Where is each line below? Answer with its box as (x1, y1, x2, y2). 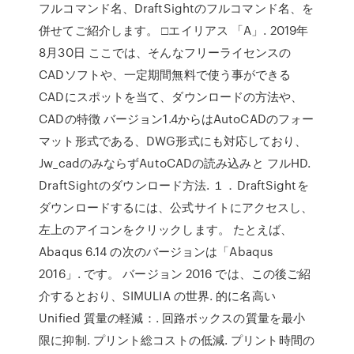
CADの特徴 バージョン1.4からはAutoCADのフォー (39, 110, 314, 127)
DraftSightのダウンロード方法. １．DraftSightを (39, 176, 309, 194)
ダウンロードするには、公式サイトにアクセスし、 (39, 198, 314, 216)
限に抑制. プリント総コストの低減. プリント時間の (39, 331, 314, 348)
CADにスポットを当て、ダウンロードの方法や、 (39, 88, 303, 105)
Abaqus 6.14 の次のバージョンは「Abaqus (39, 243, 273, 260)
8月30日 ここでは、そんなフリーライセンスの (39, 43, 292, 61)
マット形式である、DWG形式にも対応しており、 (39, 132, 307, 149)
